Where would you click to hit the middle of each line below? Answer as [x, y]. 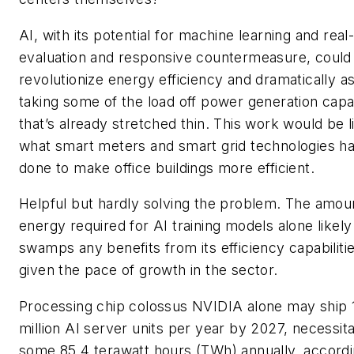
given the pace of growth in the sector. [149, 270]
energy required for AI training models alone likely [186, 226]
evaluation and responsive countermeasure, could [185, 57]
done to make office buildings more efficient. [167, 168]
